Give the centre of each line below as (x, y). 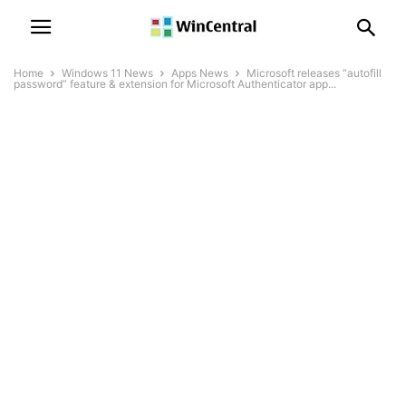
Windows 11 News (107, 73)
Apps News (200, 73)
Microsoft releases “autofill (314, 73)
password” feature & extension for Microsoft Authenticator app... (175, 84)
